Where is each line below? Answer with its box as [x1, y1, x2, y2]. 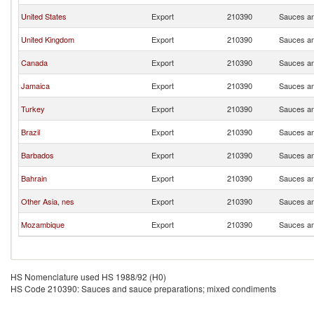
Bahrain [21, 172, 47, 184]
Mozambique [21, 219, 64, 230]
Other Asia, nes [21, 196, 74, 207]
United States [21, 11, 67, 22]
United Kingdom [21, 34, 74, 45]
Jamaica [21, 80, 50, 91]
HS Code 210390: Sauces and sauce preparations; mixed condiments [11, 282, 276, 294]
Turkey [21, 103, 45, 114]
